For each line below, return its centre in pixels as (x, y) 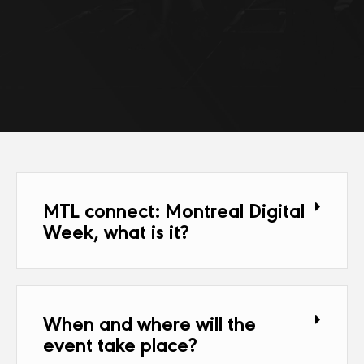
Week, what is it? (116, 230)
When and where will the (149, 322)
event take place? (120, 343)
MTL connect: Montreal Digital (174, 209)
